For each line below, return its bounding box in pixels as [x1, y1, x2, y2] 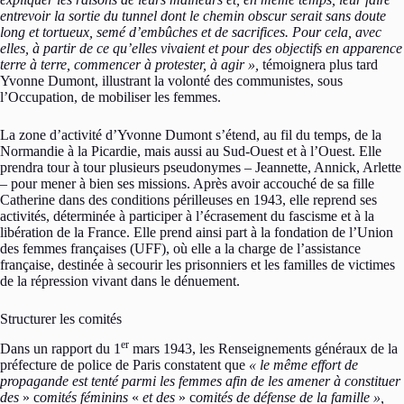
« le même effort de [249, 356, 358, 372]
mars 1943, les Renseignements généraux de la [129, 340, 398, 356]
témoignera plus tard [259, 56, 378, 72]
